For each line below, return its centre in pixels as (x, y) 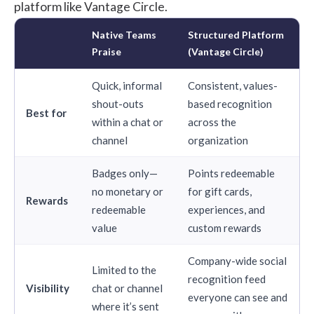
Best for (46, 112)
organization (218, 140)
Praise (107, 51)
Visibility (48, 288)
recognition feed (227, 279)
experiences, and (226, 209)
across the (212, 122)
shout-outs (118, 103)
